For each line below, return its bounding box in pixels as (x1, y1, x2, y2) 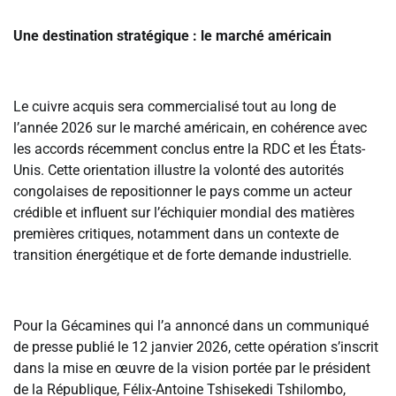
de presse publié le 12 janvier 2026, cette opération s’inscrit (13, 339, 378, 356)
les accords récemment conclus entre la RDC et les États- (13, 141, 365, 158)
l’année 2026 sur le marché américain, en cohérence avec (13, 119, 367, 137)
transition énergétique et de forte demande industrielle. (13, 247, 352, 264)
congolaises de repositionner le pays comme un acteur (13, 183, 352, 201)
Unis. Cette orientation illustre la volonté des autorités (13, 162, 344, 179)
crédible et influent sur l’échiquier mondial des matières (13, 204, 354, 222)
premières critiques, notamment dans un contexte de (13, 225, 339, 243)
